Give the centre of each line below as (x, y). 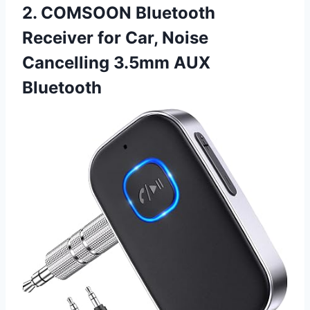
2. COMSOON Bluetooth (119, 12)
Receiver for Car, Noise (115, 37)
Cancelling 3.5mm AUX (116, 62)
